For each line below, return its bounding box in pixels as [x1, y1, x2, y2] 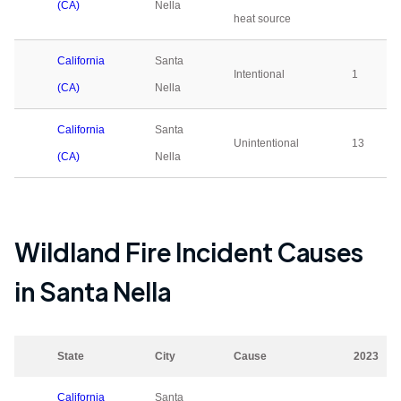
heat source [234, 13, 291, 25]
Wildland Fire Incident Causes [14, 235, 363, 268]
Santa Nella [39, 275, 171, 307]
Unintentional [234, 137, 299, 149]
